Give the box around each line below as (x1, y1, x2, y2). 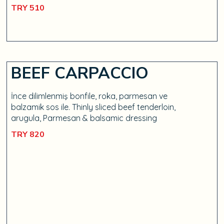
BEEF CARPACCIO (11, 62, 149, 84)
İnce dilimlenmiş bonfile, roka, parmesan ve (11, 91, 168, 101)
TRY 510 (11, 2, 45, 13)
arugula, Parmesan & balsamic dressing (11, 113, 157, 123)
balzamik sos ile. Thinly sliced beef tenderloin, (11, 102, 176, 112)
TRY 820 (11, 129, 45, 140)
